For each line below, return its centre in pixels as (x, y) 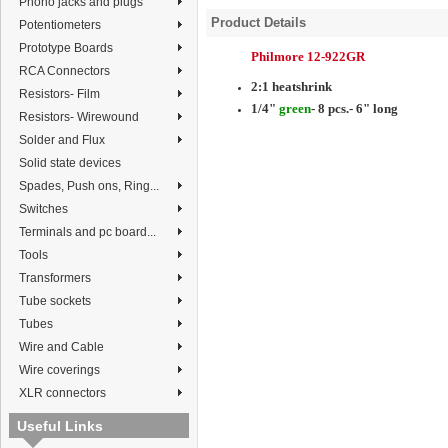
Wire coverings (59, 370)
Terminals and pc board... (87, 232)
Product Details (258, 22)
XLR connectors (62, 393)
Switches (43, 209)
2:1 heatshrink (291, 86)
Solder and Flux (62, 140)
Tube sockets (55, 301)
